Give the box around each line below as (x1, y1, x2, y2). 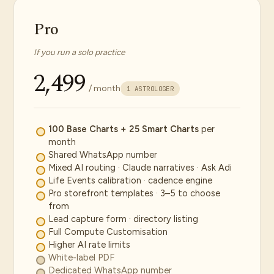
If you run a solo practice (34, 47, 125, 57)
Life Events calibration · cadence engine (48, 175, 212, 186)
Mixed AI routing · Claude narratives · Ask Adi (48, 162, 232, 173)
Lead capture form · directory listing (48, 213, 198, 224)
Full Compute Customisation (48, 226, 168, 237)
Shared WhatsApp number (48, 149, 157, 160)
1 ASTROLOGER (127, 84, 174, 93)
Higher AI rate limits (48, 239, 130, 250)
